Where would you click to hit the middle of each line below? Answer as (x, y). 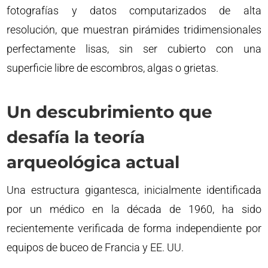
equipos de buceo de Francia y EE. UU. (95, 247)
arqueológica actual (93, 162)
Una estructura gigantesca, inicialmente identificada (134, 190)
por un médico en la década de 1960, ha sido (134, 209)
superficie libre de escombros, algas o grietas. (113, 68)
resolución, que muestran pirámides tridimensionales (134, 29)
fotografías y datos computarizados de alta (134, 10)
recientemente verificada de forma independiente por (134, 228)
